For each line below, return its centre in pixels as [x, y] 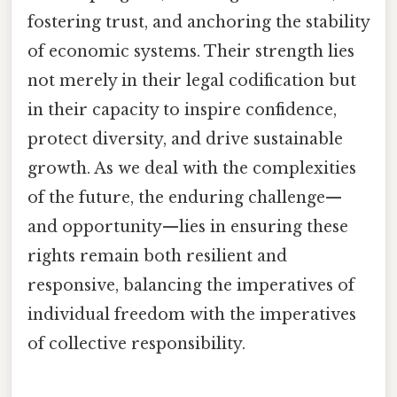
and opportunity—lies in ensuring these [188, 227]
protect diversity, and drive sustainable [185, 140]
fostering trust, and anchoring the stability [198, 23]
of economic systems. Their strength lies [191, 52]
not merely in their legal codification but [192, 81]
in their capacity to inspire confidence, [182, 110]
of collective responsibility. [136, 344]
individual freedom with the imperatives [192, 315]
